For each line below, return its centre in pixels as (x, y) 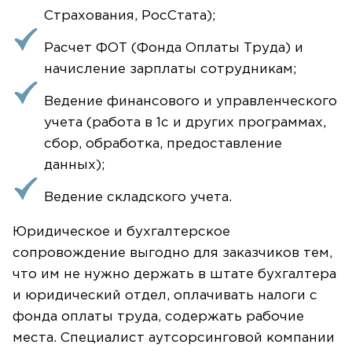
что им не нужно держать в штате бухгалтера (174, 274)
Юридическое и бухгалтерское (121, 232)
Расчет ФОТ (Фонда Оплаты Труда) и (174, 48)
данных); (74, 165)
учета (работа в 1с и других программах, (185, 123)
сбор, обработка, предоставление (163, 144)
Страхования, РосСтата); (130, 16)
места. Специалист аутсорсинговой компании (174, 338)
